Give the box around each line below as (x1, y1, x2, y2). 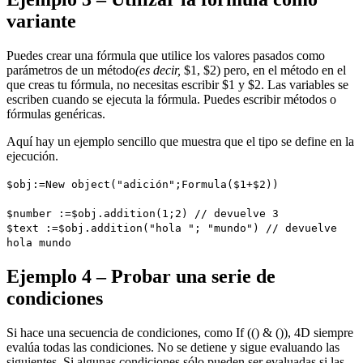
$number (6, 207, 52, 220)
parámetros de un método (6, 63, 135, 78)
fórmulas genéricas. (6, 107, 105, 122)
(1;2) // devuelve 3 (156, 207, 279, 220)
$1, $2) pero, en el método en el (181, 63, 346, 78)
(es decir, (135, 63, 181, 78)
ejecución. (6, 149, 58, 164)
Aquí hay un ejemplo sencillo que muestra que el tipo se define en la (6, 135, 354, 149)
